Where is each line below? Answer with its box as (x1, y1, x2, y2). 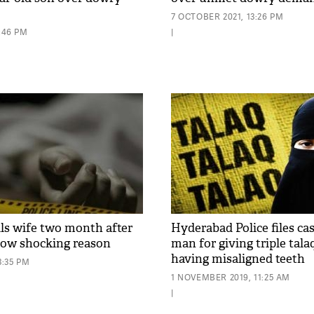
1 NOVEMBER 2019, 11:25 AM (171, 271, 290, 283)
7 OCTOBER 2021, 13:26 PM (171, 11, 284, 22)
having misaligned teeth (171, 252, 305, 266)
